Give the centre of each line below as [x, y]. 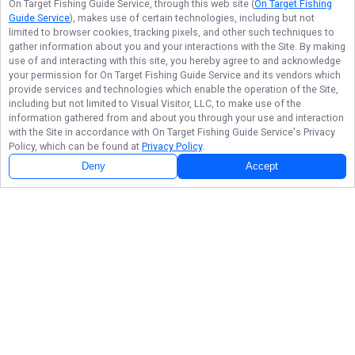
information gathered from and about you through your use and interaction [176, 118]
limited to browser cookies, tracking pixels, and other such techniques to [172, 32]
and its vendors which [291, 75]
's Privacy [314, 132]
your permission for [54, 75]
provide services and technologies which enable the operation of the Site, [174, 89]
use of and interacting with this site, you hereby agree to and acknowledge [175, 61]
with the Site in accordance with [80, 132]
